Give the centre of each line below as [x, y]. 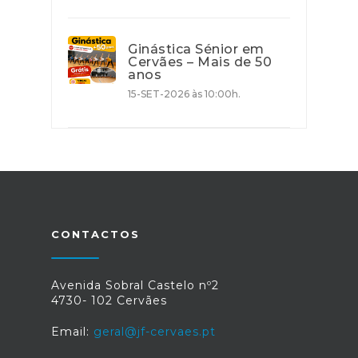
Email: [72, 332]
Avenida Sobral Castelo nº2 [135, 286]
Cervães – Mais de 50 [200, 62]
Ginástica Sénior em [196, 50]
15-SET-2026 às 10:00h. [184, 94]
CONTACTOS [95, 235]
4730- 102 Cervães [109, 301]
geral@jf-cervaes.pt [155, 332]
